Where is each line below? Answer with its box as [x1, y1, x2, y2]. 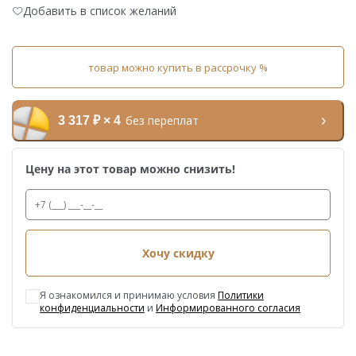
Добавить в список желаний [23, 3, 176, 19]
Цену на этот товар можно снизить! [25, 161, 235, 177]
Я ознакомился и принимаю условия [40, 288, 218, 303]
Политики [218, 288, 264, 303]
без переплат [126, 113, 199, 129]
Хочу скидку [141, 246, 215, 261]
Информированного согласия [156, 301, 300, 315]
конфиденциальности [40, 301, 145, 315]
